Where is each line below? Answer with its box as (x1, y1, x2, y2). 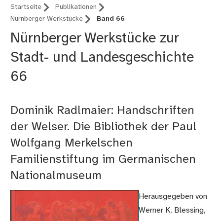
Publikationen (55, 3, 97, 11)
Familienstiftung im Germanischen (10, 153, 196, 166)
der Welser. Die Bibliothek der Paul (10, 121, 197, 134)
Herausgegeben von (138, 192, 207, 201)
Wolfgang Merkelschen (10, 137, 133, 150)
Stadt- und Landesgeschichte (10, 50, 194, 66)
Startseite (10, 3, 42, 11)
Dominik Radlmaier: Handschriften (10, 105, 195, 117)
